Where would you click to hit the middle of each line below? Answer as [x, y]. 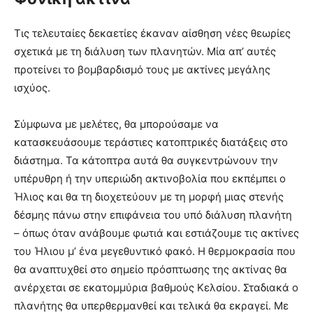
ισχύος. [32, 88]
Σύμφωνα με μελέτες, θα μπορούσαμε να [116, 124]
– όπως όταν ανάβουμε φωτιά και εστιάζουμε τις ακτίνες [156, 233]
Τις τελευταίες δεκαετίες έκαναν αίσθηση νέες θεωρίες [152, 34]
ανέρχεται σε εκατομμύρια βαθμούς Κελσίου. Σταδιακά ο [156, 288]
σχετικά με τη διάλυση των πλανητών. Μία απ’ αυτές [145, 52]
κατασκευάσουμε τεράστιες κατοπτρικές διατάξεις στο [151, 143]
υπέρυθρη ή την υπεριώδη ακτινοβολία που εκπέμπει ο [150, 179]
